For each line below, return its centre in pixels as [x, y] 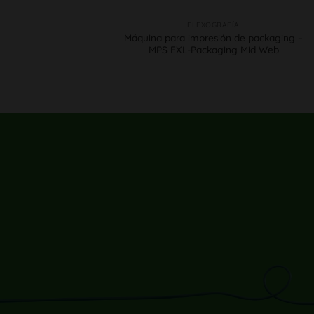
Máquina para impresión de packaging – [213, 37]
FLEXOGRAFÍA [213, 25]
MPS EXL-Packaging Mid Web [213, 49]
